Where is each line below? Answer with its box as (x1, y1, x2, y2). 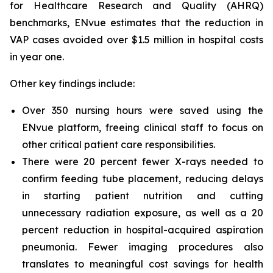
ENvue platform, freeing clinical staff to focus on (22, 121, 263, 133)
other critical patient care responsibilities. (22, 138, 215, 151)
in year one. (10, 51, 64, 63)
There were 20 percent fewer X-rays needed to (22, 155, 263, 168)
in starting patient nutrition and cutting (22, 190, 263, 202)
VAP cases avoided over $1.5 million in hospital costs (10, 34, 263, 46)
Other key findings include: (10, 77, 135, 90)
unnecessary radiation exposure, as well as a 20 (22, 207, 263, 219)
